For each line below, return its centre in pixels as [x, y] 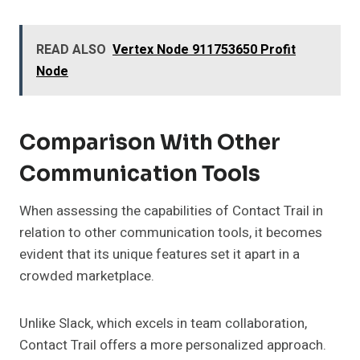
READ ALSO [71, 50]
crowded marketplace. [87, 276]
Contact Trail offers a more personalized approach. [173, 346]
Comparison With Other [150, 143]
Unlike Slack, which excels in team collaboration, [163, 324]
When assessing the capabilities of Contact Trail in [171, 211]
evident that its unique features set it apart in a [160, 255]
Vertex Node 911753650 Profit [204, 50]
